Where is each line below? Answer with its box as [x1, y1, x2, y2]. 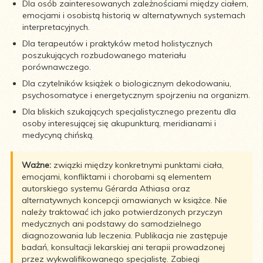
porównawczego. [22, 61, 91, 72]
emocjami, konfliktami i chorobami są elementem [22, 171, 211, 182]
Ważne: [22, 159, 51, 170]
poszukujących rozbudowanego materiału [22, 49, 186, 60]
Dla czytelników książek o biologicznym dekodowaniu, [22, 77, 231, 89]
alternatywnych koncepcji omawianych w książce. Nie [22, 194, 227, 205]
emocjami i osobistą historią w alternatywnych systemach [22, 9, 245, 21]
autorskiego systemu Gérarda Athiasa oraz [22, 183, 190, 194]
